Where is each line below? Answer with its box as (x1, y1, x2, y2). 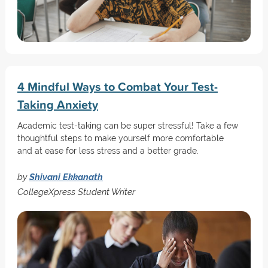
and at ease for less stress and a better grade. (17, 146, 199, 156)
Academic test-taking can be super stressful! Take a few (17, 121, 238, 130)
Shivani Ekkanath (29, 172, 103, 182)
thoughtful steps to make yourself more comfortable (17, 133, 224, 143)
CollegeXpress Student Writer (17, 187, 135, 197)
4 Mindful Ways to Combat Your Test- (17, 78, 218, 95)
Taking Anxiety (17, 96, 98, 113)
